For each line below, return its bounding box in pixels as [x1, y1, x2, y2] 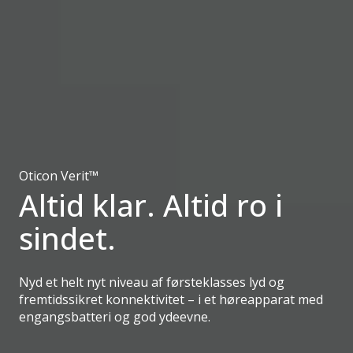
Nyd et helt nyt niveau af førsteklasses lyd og [19, 273, 284, 291]
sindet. [19, 217, 116, 258]
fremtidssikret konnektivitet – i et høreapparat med [19, 291, 323, 308]
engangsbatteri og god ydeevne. [19, 308, 214, 325]
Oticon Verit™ [19, 167, 98, 184]
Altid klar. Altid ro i [19, 184, 283, 225]
